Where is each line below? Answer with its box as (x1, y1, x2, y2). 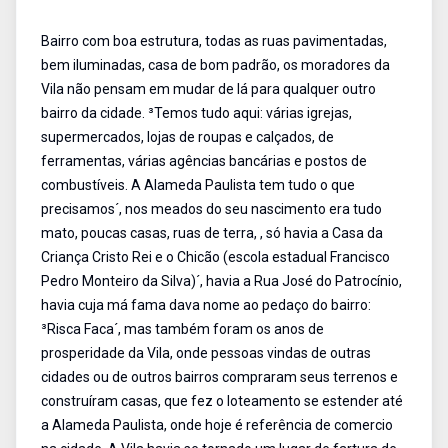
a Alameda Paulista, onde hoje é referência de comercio (41, 417, 393, 433)
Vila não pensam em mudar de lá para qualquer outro (41, 81, 376, 97)
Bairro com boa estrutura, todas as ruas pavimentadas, (41, 33, 387, 49)
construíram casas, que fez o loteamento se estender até (41, 393, 403, 409)
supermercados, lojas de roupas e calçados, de (41, 129, 334, 145)
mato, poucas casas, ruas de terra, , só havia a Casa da (41, 225, 383, 241)
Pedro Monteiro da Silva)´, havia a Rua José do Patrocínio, (41, 273, 402, 289)
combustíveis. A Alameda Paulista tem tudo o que (41, 177, 355, 193)
